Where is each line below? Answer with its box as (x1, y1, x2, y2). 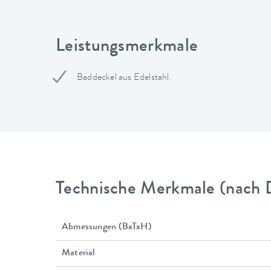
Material (62, 248, 96, 258)
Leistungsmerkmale (56, 38, 198, 56)
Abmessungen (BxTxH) (62, 222, 151, 232)
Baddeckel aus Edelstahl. (77, 73, 172, 83)
